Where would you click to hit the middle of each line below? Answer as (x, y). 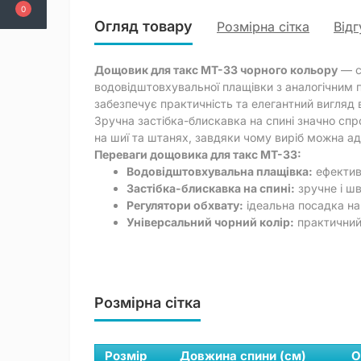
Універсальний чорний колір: (210, 222)
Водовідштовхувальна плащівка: (220, 172)
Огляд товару (143, 27)
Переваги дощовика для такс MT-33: (198, 155)
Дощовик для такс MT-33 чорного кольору (216, 70)
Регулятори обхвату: (185, 205)
